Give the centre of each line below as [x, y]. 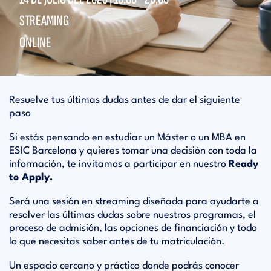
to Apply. [31, 178]
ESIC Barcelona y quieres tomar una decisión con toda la [133, 151]
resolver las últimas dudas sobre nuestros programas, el [132, 215]
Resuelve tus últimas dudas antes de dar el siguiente [125, 100]
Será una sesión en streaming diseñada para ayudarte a [134, 202]
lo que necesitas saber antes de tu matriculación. [117, 242]
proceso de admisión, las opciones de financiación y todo [133, 228]
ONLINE [35, 42]
